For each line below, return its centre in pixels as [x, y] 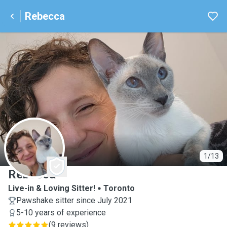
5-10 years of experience [61, 213]
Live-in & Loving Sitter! [52, 188]
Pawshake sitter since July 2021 [74, 200]
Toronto [119, 188]
